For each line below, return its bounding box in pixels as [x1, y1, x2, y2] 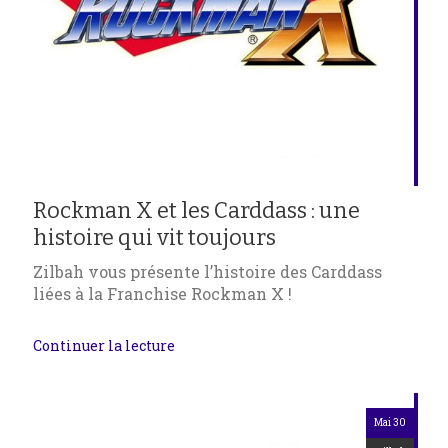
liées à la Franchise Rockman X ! [33, 283, 292, 305]
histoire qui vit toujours [33, 224, 276, 252]
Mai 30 [374, 416, 406, 430]
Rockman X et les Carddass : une [33, 197, 360, 225]
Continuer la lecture [33, 336, 175, 356]
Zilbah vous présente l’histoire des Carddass [33, 261, 382, 283]
